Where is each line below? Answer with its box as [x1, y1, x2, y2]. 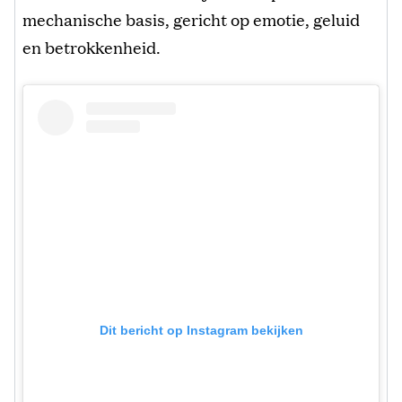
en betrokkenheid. [22, 34, 161, 58]
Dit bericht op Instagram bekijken [99, 322, 303, 337]
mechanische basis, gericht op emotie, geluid [22, 6, 360, 31]
